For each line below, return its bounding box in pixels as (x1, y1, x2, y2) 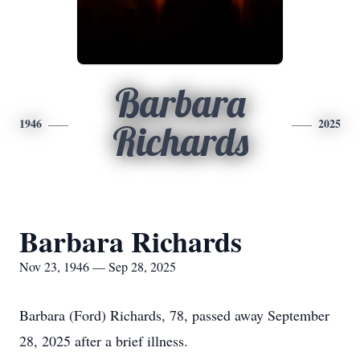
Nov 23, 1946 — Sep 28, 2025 (19, 258, 176, 275)
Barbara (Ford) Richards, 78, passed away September (19, 305, 329, 325)
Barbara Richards (19, 220, 242, 262)
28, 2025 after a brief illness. (19, 331, 188, 350)
